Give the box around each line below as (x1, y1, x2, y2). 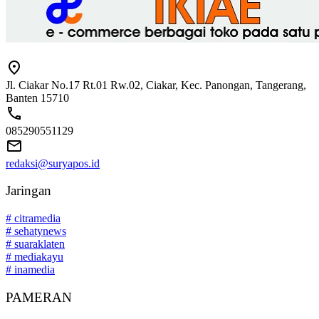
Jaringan (6, 183, 51, 199)
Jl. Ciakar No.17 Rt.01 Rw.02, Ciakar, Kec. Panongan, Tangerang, (6, 78, 306, 91)
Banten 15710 (6, 91, 69, 104)
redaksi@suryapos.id (6, 157, 100, 169)
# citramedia (6, 212, 61, 225)
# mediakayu (6, 251, 63, 263)
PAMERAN (6, 289, 72, 305)
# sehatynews (6, 225, 66, 238)
